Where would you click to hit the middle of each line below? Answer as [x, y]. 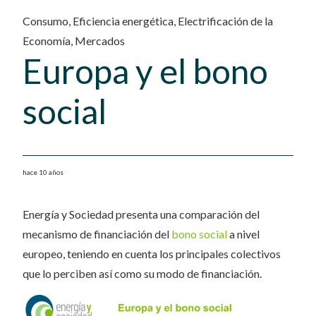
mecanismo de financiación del [97, 234]
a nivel [243, 234]
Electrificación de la [225, 21]
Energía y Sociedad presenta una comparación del [141, 214]
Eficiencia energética [123, 21]
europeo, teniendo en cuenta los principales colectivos [152, 254]
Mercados [100, 41]
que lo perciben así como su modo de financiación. [142, 273]
